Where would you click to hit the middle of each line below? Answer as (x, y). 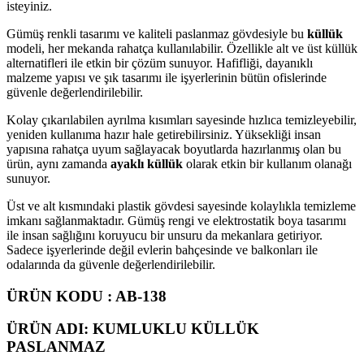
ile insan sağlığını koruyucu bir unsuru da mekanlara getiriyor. (165, 235)
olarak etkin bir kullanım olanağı (267, 163)
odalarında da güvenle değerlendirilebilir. (111, 264)
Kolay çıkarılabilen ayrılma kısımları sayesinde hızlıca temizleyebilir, (182, 119)
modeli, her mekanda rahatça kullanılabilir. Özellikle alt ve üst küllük (182, 48)
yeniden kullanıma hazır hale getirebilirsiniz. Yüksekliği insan (164, 134)
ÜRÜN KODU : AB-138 (87, 296)
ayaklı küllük (147, 163)
